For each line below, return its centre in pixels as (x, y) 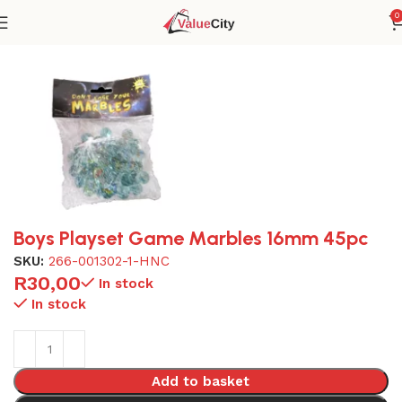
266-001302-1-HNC (109, 261)
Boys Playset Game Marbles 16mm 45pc (191, 238)
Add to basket (201, 381)
